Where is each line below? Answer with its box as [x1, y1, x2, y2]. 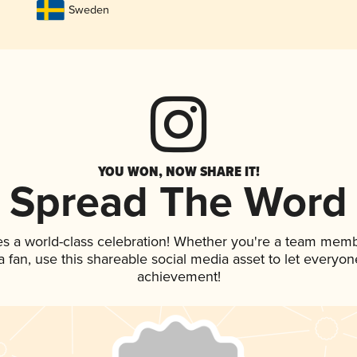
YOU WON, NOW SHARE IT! [97, 161, 260, 182]
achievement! [136, 269, 221, 287]
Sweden [68, 3, 109, 18]
